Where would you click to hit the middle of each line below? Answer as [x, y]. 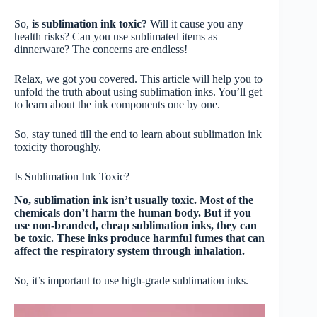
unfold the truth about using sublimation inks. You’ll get [138, 92]
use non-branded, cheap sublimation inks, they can [136, 225]
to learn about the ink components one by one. [119, 104]
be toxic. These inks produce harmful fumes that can [139, 238]
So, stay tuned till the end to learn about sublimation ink [138, 134]
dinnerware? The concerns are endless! [102, 49]
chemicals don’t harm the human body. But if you [133, 212]
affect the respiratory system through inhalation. [129, 250]
